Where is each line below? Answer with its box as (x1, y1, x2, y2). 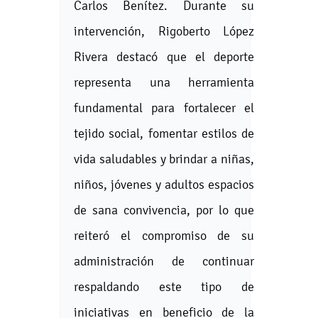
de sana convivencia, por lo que (74, 202, 254, 217)
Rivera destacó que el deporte (74, 49, 254, 64)
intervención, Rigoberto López (74, 23, 254, 38)
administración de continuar (74, 253, 254, 268)
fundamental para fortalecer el (74, 100, 254, 115)
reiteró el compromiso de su (74, 228, 254, 243)
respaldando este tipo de (74, 279, 254, 294)
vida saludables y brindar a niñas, (74, 151, 254, 166)
